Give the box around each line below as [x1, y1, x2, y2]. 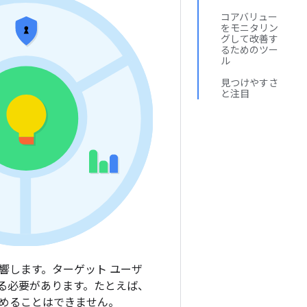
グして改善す [221, 33, 278, 45]
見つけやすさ [221, 77, 278, 89]
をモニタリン [221, 22, 278, 34]
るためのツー [221, 44, 278, 56]
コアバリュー [221, 11, 278, 23]
